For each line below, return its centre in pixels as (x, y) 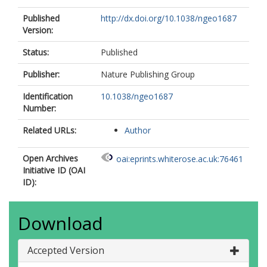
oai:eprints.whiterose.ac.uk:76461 (180, 159)
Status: (36, 52)
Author (138, 130)
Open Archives (50, 158)
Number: (39, 108)
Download (60, 223)
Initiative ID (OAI (54, 170)
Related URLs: (49, 130)
